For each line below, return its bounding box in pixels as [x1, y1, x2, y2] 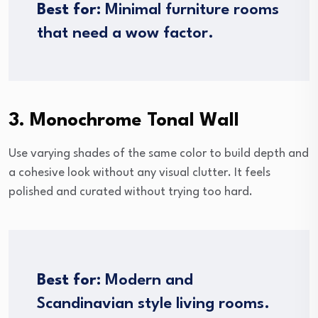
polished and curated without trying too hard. [9, 185, 253, 198]
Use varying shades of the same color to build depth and [9, 147, 309, 160]
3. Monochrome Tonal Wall [9, 111, 239, 130]
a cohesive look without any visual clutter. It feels [9, 166, 270, 179]
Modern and [101, 272, 193, 288]
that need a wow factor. [37, 25, 214, 41]
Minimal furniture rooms [101, 1, 279, 18]
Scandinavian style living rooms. [37, 295, 270, 312]
